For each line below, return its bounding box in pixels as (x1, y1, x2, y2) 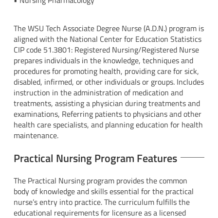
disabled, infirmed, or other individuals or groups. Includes (14, 76, 204, 88)
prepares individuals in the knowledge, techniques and (14, 54, 193, 67)
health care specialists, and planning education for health (14, 119, 203, 131)
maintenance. (14, 129, 58, 142)
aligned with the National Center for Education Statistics (14, 33, 201, 45)
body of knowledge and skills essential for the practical (14, 185, 194, 198)
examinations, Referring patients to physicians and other (14, 108, 201, 120)
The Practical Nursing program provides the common (14, 175, 187, 187)
